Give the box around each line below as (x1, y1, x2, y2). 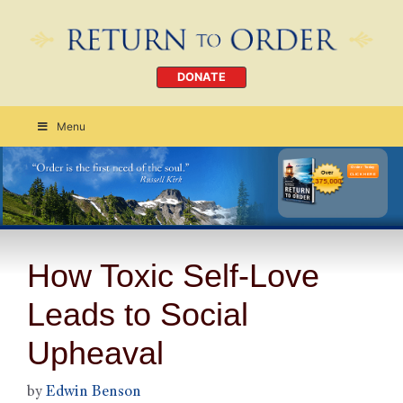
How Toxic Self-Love (27, 256, 319, 294)
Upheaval (27, 334, 164, 372)
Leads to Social (27, 295, 248, 333)
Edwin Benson (46, 385, 141, 401)
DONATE (177, 70, 226, 85)
